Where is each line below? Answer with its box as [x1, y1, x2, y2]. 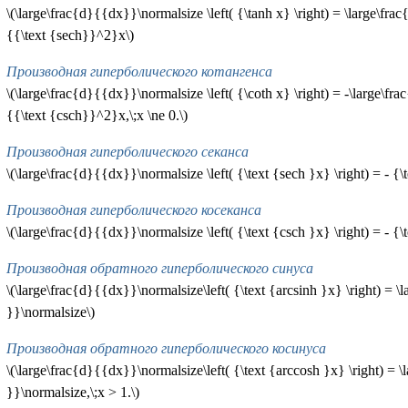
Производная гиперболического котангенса [5, 64, 272, 80]
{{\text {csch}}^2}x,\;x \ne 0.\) [5, 107, 188, 124]
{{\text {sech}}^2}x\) [5, 27, 134, 44]
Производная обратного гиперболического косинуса [5, 341, 326, 357]
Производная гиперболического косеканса [5, 202, 261, 219]
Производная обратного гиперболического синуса [5, 260, 313, 277]
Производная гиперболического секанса [5, 144, 249, 160]
